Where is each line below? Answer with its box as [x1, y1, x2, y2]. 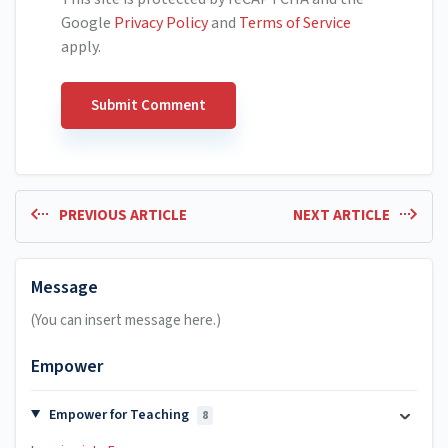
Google [61, 11, 114, 34]
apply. [61, 35, 101, 58]
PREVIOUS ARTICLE [55, 204, 187, 226]
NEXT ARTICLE [292, 204, 393, 226]
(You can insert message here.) [31, 310, 221, 331]
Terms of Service [239, 11, 351, 34]
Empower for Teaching [45, 404, 192, 425]
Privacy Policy [114, 11, 208, 34]
